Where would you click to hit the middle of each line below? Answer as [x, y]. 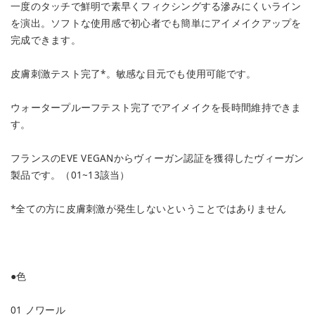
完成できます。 [46, 40]
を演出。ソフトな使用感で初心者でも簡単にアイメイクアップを [156, 23]
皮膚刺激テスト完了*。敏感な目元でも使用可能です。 [134, 73]
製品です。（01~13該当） [70, 175]
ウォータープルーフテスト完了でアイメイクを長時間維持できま [156, 107]
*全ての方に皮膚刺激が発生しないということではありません [149, 208]
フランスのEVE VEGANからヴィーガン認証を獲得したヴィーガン [157, 158]
